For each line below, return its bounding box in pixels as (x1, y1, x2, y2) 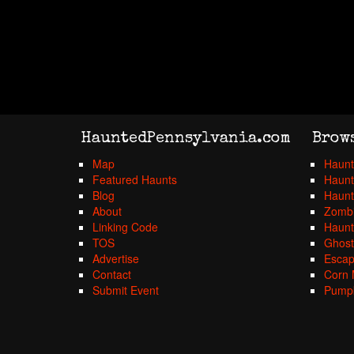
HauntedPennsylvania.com (81, 131, 291, 147)
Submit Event (92, 282, 159, 298)
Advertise (92, 250, 139, 266)
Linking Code (92, 219, 158, 235)
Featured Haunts (92, 171, 177, 187)
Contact (92, 266, 131, 282)
